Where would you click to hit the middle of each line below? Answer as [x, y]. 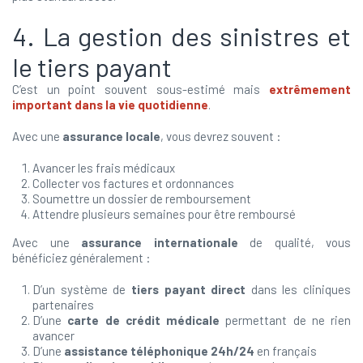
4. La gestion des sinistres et [181, 36]
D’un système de [82, 289]
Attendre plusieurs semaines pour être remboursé [164, 214]
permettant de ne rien [285, 320]
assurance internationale [160, 242]
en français [286, 351]
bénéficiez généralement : [81, 258]
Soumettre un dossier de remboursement [142, 199]
